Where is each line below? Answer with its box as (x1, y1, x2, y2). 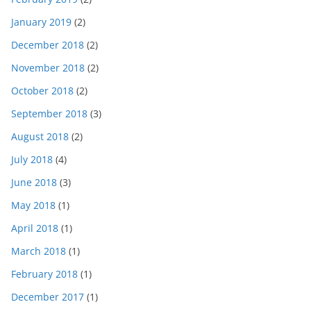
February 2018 (11, 267, 78, 281)
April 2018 (11, 221, 58, 235)
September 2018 (11, 107, 87, 121)
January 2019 (11, 15, 72, 29)
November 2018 (11, 61, 85, 75)
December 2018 (11, 38, 84, 52)
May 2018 (11, 199, 56, 212)
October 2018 (11, 84, 74, 98)
